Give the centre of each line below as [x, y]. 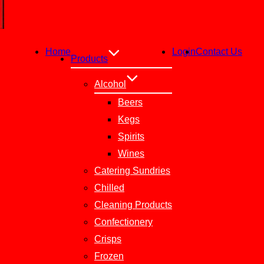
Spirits [131, 136]
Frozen [109, 256]
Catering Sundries [132, 171]
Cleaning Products [133, 205]
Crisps [108, 239]
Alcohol [110, 84]
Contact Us [219, 52]
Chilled [109, 188]
